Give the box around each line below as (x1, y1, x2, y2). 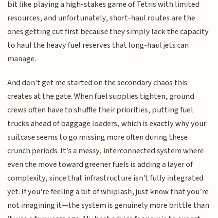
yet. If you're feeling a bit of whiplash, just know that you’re (7, 185, 209, 198)
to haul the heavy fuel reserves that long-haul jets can (7, 39, 189, 52)
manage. (7, 53, 36, 65)
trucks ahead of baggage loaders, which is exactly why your (7, 117, 207, 129)
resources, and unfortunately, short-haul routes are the (7, 12, 196, 24)
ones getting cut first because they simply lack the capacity (7, 26, 209, 38)
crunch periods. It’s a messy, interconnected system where (7, 145, 204, 157)
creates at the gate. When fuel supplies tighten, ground (7, 90, 195, 102)
